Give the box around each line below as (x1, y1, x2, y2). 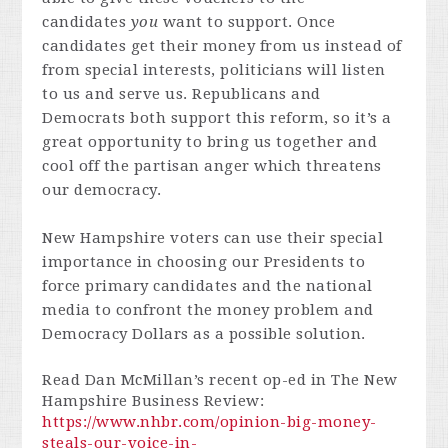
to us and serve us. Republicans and (42, 84, 321, 103)
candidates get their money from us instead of (42, 36, 402, 55)
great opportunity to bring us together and (42, 132, 378, 151)
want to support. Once (158, 12, 336, 31)
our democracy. (42, 180, 162, 199)
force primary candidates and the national (42, 276, 373, 295)
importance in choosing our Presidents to (42, 252, 366, 271)
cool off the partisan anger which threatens (42, 156, 382, 175)
